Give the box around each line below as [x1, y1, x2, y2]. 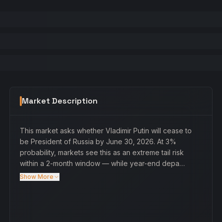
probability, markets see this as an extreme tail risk [19, 148, 184, 157]
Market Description [21, 96, 98, 106]
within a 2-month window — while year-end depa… [19, 159, 185, 167]
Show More [19, 173, 54, 180]
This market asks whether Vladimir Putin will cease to [19, 126, 192, 135]
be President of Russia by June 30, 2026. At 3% [19, 137, 176, 146]
